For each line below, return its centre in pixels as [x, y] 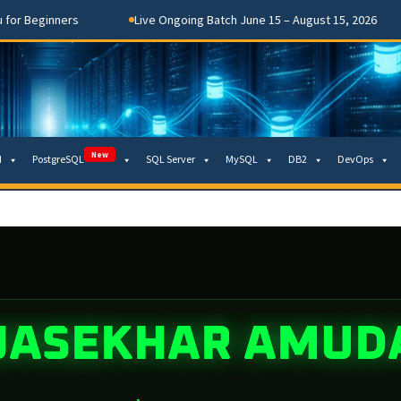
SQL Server [171, 158]
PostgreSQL [58, 158]
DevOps [355, 158]
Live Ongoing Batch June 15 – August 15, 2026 [226, 19]
